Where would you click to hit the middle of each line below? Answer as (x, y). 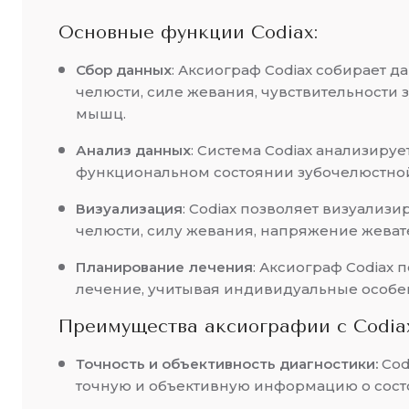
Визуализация (129, 209)
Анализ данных (133, 151)
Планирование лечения (164, 267)
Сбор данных (124, 70)
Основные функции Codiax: (188, 33)
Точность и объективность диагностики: (227, 364)
